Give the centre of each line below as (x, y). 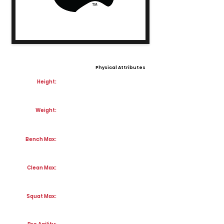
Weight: (46, 110)
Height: (47, 82)
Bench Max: (41, 139)
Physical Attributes (120, 67)
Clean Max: (42, 168)
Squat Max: (41, 196)
